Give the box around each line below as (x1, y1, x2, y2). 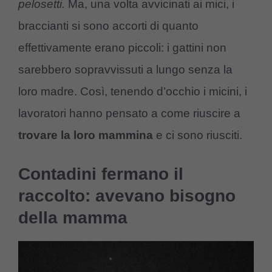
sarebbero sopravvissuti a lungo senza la (18, 63, 233, 76)
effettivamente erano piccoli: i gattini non (18, 41, 226, 54)
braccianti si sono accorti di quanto (18, 19, 199, 32)
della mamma (18, 208, 127, 228)
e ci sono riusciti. (153, 128, 242, 141)
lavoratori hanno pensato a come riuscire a (18, 106, 240, 120)
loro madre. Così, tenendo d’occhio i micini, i (18, 84, 247, 98)
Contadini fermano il (18, 165, 183, 184)
